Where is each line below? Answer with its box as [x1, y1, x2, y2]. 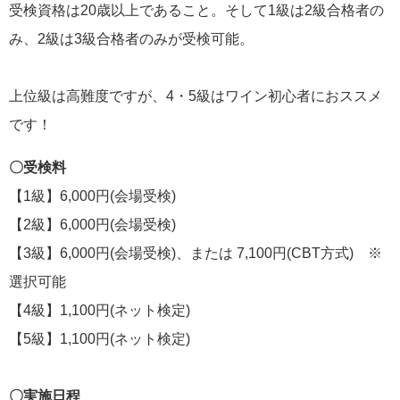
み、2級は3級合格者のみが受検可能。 [9, 31, 254, 47]
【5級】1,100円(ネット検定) [9, 331, 190, 347]
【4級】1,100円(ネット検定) [9, 303, 190, 319]
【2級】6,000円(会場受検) [9, 217, 176, 233]
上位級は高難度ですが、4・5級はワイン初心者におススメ [9, 88, 382, 104]
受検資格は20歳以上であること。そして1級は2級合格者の [9, 3, 384, 19]
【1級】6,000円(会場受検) [9, 188, 176, 204]
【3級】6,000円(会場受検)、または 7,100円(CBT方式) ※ [9, 246, 382, 262]
